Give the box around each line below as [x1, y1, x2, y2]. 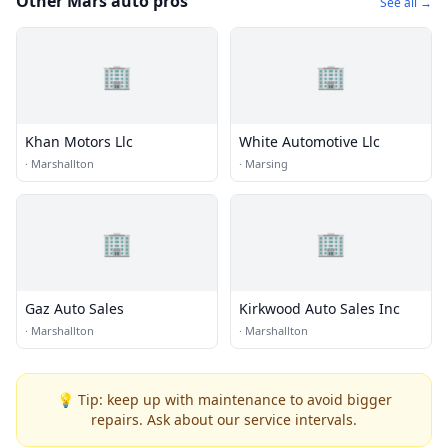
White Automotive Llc [239, 131, 380, 151]
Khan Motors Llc [25, 131, 133, 151]
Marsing [245, 155, 288, 171]
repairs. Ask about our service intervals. [91, 409, 357, 429]
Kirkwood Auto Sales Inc [239, 298, 400, 318]
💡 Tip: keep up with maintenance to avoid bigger [56, 389, 392, 409]
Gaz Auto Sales [25, 298, 124, 318]
